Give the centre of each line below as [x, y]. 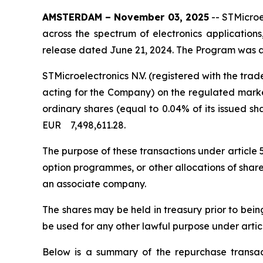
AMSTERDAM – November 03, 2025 [126, 17]
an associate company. [94, 184]
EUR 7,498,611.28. [84, 125]
